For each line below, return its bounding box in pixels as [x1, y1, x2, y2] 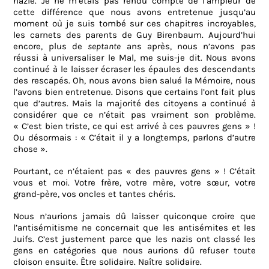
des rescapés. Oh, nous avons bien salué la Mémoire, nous [13, 75, 256, 86]
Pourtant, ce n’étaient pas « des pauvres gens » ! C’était [13, 166, 256, 177]
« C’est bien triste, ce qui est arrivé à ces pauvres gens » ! [13, 121, 256, 132]
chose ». [13, 144, 48, 155]
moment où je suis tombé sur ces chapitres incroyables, [13, 18, 256, 29]
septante [88, 41, 121, 52]
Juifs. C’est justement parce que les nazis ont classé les [13, 234, 256, 245]
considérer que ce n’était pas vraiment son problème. [13, 109, 256, 121]
